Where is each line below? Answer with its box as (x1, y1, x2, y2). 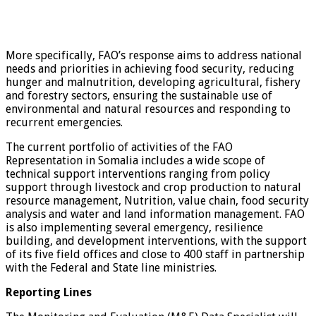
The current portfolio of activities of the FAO (6, 140, 233, 154)
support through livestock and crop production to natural (6, 181, 301, 195)
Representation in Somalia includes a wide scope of (6, 154, 265, 168)
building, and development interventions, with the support (6, 234, 307, 248)
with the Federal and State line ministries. (6, 261, 217, 275)
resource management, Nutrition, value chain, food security (6, 194, 309, 208)
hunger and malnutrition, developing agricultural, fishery (6, 75, 300, 90)
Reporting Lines (6, 286, 92, 300)
